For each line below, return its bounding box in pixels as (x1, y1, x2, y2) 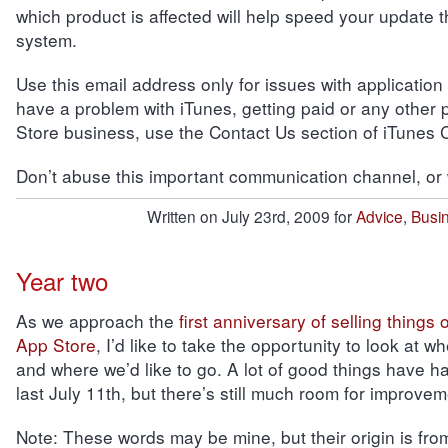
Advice (355, 205, 403, 227)
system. (15, 27, 77, 52)
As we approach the (15, 308, 179, 333)
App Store (15, 332, 96, 357)
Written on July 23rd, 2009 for (146, 205, 356, 227)
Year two (15, 263, 108, 298)
